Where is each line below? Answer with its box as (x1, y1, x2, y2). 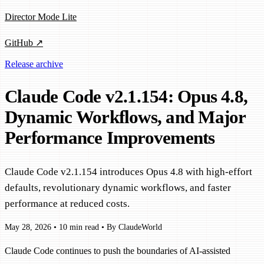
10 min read (59, 223, 99, 232)
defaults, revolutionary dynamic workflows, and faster (5, 181, 231, 193)
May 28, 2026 (5, 223, 51, 232)
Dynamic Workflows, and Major (5, 107, 246, 128)
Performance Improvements (5, 128, 215, 148)
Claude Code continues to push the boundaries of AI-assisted (5, 246, 230, 256)
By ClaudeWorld (107, 223, 162, 232)
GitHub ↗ (5, 38, 43, 48)
